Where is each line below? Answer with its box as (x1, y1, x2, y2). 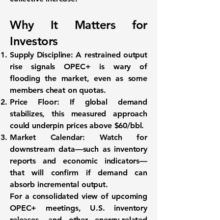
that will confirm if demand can (10, 168, 147, 177)
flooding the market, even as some (10, 74, 147, 83)
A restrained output (73, 50, 147, 59)
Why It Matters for (10, 18, 147, 32)
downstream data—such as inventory (10, 144, 147, 154)
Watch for (85, 133, 147, 142)
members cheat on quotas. (10, 85, 107, 95)
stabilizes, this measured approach (10, 109, 147, 118)
